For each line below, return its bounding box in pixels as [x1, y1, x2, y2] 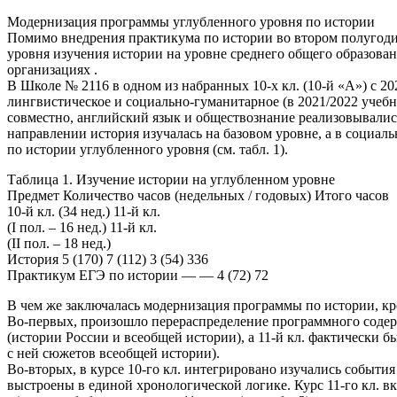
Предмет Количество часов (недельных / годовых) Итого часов [7, 187, 389, 203]
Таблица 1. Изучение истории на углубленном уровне [7, 171, 335, 187]
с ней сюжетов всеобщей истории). [7, 345, 220, 361]
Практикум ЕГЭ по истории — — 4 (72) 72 [7, 267, 269, 283]
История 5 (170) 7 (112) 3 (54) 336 [7, 251, 208, 267]
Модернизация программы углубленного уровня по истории [7, 13, 375, 29]
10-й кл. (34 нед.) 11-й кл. [7, 203, 160, 219]
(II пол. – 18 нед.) [7, 235, 111, 251]
